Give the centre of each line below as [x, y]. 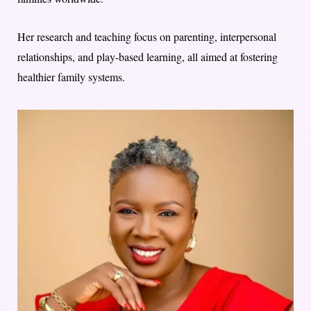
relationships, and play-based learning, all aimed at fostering [148, 56]
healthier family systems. [71, 76]
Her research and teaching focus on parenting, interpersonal [147, 36]
